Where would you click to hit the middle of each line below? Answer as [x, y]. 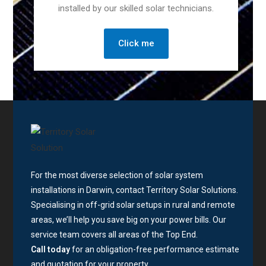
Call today [51, 250]
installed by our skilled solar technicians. [136, 9]
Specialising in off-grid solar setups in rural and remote [133, 205]
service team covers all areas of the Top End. [115, 235]
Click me [136, 44]
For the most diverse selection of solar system [117, 175]
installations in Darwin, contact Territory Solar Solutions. [135, 190]
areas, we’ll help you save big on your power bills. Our [129, 220]
